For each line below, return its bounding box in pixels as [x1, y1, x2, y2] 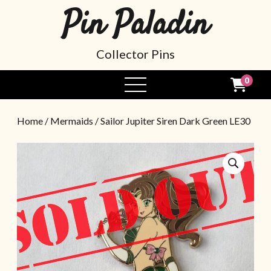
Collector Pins [96, 47, 175, 61]
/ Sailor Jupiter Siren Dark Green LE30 [93, 115, 250, 126]
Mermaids [50, 115, 93, 126]
